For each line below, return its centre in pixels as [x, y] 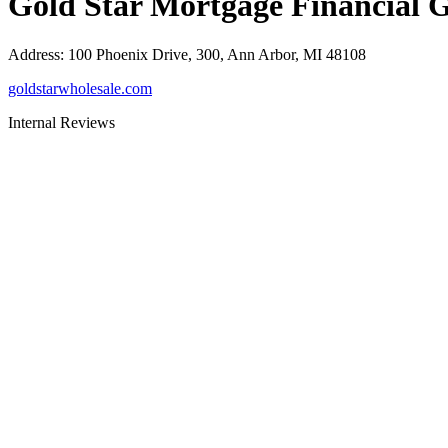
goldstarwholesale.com [80, 88]
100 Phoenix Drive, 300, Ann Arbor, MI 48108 [217, 54]
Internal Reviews [61, 122]
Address [34, 54]
